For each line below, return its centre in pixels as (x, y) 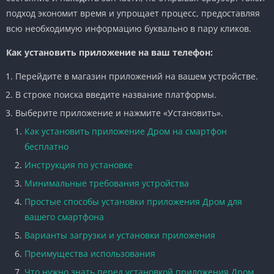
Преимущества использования (90, 253)
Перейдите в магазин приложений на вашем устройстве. (137, 76)
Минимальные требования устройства (107, 183)
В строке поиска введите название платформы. (116, 94)
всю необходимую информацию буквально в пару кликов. (129, 28)
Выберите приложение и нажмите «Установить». (119, 113)
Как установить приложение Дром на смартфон (126, 131)
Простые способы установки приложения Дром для (133, 201)
